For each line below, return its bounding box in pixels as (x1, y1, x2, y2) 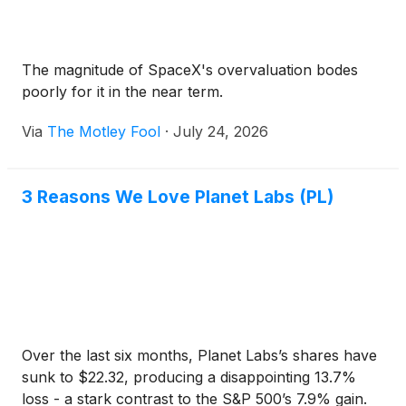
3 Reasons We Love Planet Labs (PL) (22, 186, 333, 208)
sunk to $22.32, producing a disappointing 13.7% (22, 368, 356, 386)
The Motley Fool (47, 122, 160, 140)
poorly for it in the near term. (22, 82, 223, 101)
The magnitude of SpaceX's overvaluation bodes (22, 61, 358, 79)
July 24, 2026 (173, 122, 268, 140)
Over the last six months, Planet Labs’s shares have (22, 346, 377, 364)
